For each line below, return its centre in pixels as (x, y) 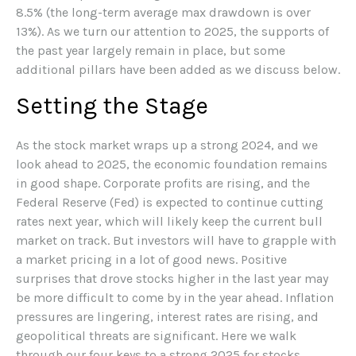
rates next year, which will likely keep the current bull (169, 221)
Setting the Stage (112, 105)
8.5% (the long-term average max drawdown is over (163, 12)
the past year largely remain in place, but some (151, 50)
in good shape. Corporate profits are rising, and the (163, 183)
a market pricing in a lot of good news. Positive (151, 259)
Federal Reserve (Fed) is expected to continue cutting (170, 202)
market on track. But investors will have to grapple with (176, 240)
